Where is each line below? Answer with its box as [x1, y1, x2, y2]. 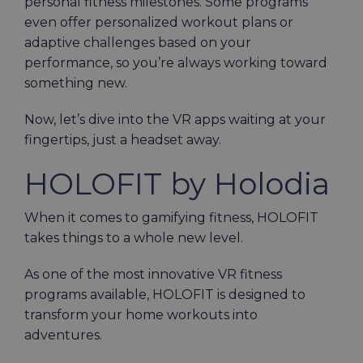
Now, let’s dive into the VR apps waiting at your [24, 112, 326, 127]
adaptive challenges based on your [24, 35, 251, 50]
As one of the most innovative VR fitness [24, 267, 282, 283]
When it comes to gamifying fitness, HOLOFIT [24, 210, 318, 226]
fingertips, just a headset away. [24, 132, 221, 147]
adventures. [24, 327, 105, 344]
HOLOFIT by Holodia [24, 165, 330, 202]
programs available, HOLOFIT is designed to [24, 287, 305, 303]
